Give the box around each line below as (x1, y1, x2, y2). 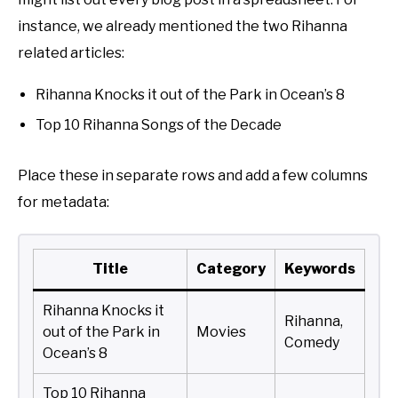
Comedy (284, 334, 339, 352)
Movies (196, 323, 246, 341)
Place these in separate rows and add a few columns (18, 167, 368, 185)
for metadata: (18, 194, 109, 211)
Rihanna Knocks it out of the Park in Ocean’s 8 (36, 86, 345, 104)
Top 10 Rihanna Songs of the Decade (36, 116, 282, 134)
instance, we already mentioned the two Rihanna (18, 18, 347, 36)
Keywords (284, 260, 355, 278)
